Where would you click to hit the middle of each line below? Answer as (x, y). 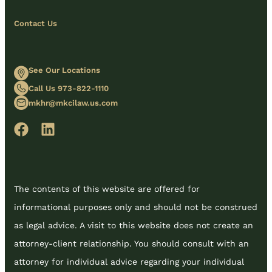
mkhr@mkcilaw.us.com (73, 103)
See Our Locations (64, 70)
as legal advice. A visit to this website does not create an (134, 226)
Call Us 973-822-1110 (69, 88)
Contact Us (36, 24)
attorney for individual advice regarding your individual (129, 262)
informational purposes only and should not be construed (136, 207)
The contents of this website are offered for (107, 189)
